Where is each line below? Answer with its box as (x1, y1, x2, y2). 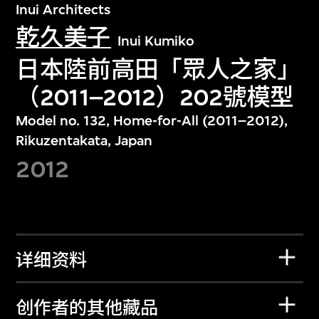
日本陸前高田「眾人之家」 (16, 55, 301, 83)
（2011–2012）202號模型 (16, 83, 294, 111)
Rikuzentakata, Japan (16, 132, 153, 149)
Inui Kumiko (117, 33, 195, 50)
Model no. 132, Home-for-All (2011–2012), (16, 112, 288, 129)
